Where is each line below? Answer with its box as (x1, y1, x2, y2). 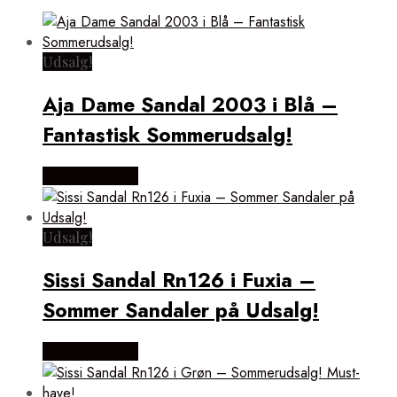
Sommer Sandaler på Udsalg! (43, 295, 319, 326)
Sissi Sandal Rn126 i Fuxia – (43, 265, 315, 296)
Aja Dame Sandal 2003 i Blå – (43, 89, 338, 120)
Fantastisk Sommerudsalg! (43, 119, 292, 150)
